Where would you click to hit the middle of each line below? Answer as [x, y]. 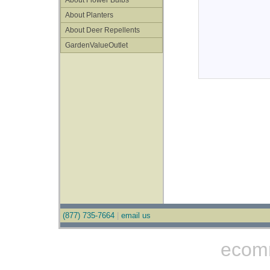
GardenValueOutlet [96, 45]
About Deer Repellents [102, 30]
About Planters [88, 15]
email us [136, 215]
